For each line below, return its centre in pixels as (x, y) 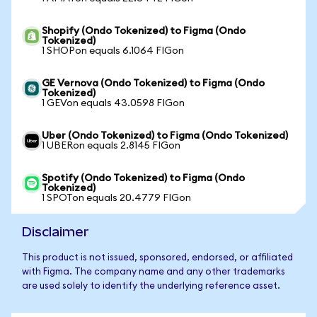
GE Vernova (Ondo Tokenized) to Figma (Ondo (153, 83)
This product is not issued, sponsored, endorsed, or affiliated (157, 258)
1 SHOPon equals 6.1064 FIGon (113, 51)
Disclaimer (56, 232)
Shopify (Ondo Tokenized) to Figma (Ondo (144, 31)
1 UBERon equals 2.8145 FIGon (111, 146)
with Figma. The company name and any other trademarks (154, 272)
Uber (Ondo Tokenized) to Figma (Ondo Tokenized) (165, 136)
